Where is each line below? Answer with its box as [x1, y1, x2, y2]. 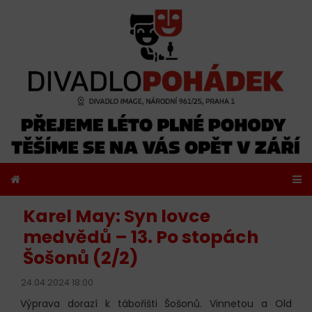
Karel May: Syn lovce [22, 204, 210, 229]
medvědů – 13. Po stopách [22, 225, 258, 250]
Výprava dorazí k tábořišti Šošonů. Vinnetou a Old [20, 296, 292, 311]
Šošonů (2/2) [22, 246, 139, 271]
